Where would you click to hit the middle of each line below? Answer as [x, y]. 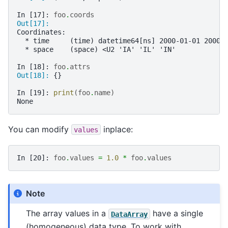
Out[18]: [35, 75]
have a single [177, 213]
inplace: [117, 129]
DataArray [130, 214]
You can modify [40, 129]
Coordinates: [41, 32]
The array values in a [67, 213]
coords [82, 15]
